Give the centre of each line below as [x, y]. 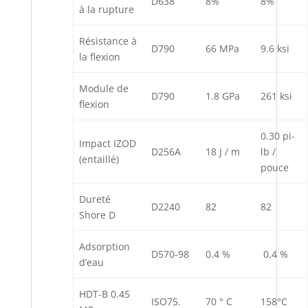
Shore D [97, 214]
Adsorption [104, 246]
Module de [104, 88]
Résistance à [108, 41]
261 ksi [276, 96]
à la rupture [107, 9]
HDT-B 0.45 [104, 294]
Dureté [95, 199]
